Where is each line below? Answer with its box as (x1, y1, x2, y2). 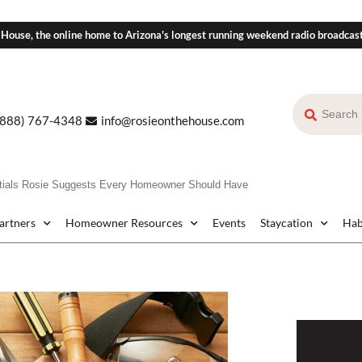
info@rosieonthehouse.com (100, 113, 244, 128)
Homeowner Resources (65, 216, 183, 230)
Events (213, 216, 246, 230)
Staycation (260, 216, 313, 230)
